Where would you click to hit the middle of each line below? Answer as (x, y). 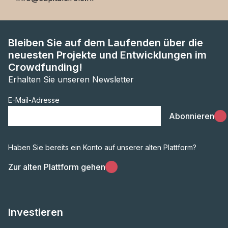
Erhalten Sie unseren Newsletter (71, 79)
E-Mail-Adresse (34, 100)
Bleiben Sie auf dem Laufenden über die (106, 43)
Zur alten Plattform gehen (57, 167)
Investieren (36, 212)
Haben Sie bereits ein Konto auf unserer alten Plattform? (102, 147)
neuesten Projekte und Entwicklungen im (107, 55)
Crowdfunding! (45, 67)
